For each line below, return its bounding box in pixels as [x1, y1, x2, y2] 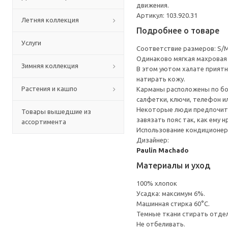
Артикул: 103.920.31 [136, 12, 197, 19]
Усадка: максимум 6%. [136, 190, 205, 197]
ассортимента [21, 118, 66, 125]
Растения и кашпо [21, 85, 77, 92]
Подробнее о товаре [136, 26, 219, 35]
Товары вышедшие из [21, 108, 91, 115]
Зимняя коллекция [21, 62, 78, 69]
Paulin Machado [136, 147, 189, 154]
